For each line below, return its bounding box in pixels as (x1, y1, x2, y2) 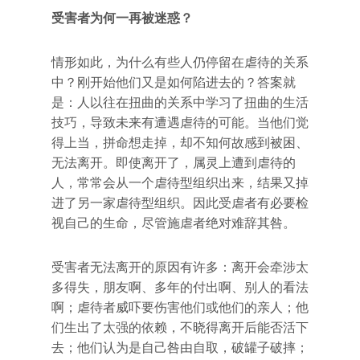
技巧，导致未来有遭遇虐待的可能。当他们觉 (51, 115, 309, 130)
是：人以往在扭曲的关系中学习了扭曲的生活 (51, 95, 309, 110)
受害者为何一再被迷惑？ (51, 10, 193, 26)
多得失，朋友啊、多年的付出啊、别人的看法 (51, 280, 309, 295)
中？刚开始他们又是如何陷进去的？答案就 (51, 75, 296, 90)
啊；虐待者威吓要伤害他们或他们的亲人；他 (51, 300, 309, 315)
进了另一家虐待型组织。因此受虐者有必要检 (51, 195, 309, 211)
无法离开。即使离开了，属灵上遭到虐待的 (51, 155, 296, 170)
